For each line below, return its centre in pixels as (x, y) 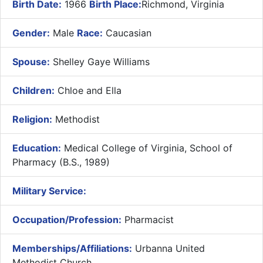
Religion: (32, 119)
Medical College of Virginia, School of (147, 148)
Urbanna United (168, 248)
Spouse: (31, 61)
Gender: (31, 33)
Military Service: (49, 190)
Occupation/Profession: (67, 219)
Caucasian (127, 33)
